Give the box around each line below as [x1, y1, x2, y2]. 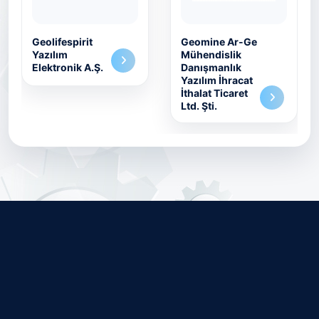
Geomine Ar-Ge [181, 36, 257, 48]
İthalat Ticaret [181, 87, 248, 99]
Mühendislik [181, 48, 241, 61]
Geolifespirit [32, 36, 93, 48]
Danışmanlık [181, 61, 241, 73]
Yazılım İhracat [181, 74, 253, 86]
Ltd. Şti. [181, 100, 217, 112]
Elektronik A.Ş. [32, 61, 103, 73]
